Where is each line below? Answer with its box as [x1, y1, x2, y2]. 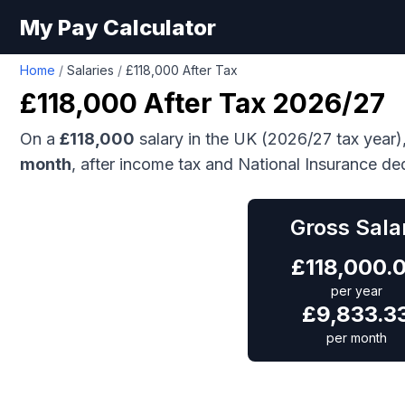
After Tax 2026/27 [137, 87, 385, 119]
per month [325, 330, 387, 345]
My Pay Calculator [20, 14, 216, 41]
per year [330, 283, 382, 298]
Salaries [67, 62, 114, 78]
